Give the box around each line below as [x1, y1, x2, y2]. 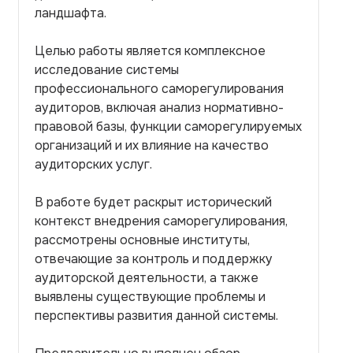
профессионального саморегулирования [35, 80, 284, 97]
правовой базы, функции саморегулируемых [35, 118, 302, 135]
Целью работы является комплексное [35, 43, 266, 59]
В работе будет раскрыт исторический [35, 194, 272, 210]
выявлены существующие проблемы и [35, 288, 266, 305]
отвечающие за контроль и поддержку [35, 251, 273, 267]
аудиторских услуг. [35, 156, 152, 173]
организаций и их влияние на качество [35, 137, 269, 154]
